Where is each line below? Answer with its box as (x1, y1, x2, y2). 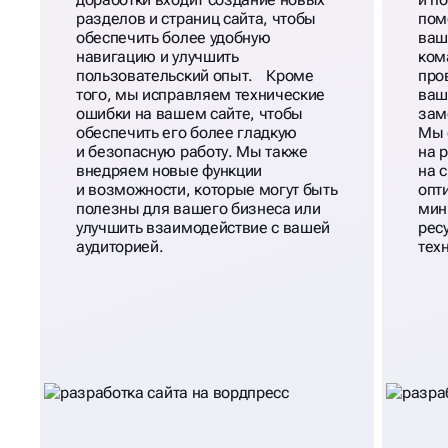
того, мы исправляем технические (76, 85, 326, 105)
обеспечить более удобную (76, 28, 271, 48)
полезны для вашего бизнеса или (76, 199, 321, 219)
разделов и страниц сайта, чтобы (76, 9, 317, 29)
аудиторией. (76, 237, 164, 257)
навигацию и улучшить (76, 47, 239, 67)
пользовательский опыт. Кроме (76, 66, 314, 86)
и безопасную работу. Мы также (76, 142, 308, 162)
